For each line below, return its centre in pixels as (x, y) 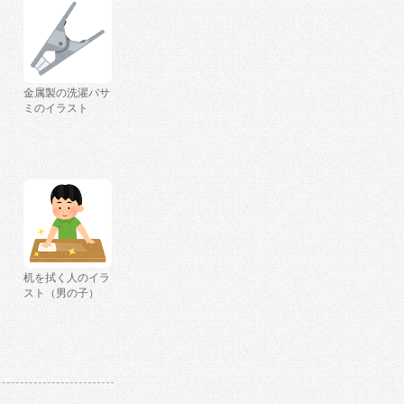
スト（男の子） (61, 293)
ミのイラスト (56, 108)
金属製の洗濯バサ (67, 93)
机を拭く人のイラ (67, 278)
